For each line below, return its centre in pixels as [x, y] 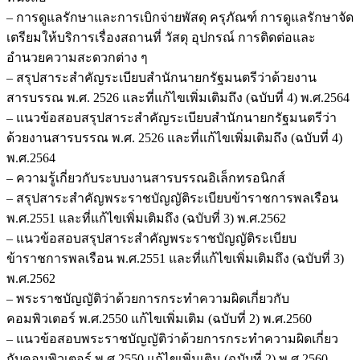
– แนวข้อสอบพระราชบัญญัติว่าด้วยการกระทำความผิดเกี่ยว [172, 338]
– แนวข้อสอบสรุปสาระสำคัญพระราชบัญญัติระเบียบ [151, 238]
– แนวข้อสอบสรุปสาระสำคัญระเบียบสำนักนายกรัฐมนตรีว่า [172, 117]
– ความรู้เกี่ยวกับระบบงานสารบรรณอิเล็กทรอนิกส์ [146, 178]
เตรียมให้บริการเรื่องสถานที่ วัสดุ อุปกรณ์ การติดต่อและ [161, 37]
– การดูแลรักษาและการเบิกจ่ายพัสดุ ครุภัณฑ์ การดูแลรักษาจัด [180, 17]
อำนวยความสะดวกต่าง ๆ [77, 57]
